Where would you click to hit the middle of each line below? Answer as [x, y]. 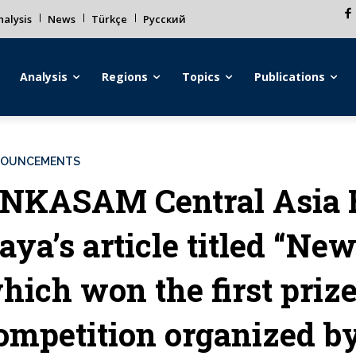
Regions [125, 77]
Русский [164, 19]
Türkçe [109, 19]
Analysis [44, 77]
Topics [201, 77]
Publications [290, 77]
